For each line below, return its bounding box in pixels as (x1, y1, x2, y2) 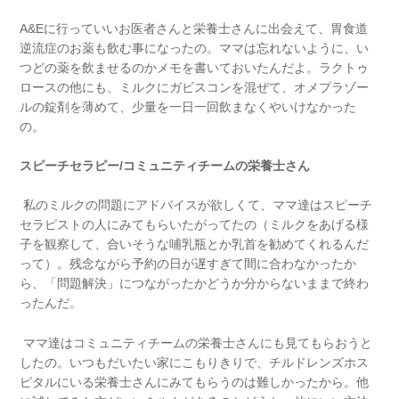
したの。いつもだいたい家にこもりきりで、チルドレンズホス (20, 354, 370, 370)
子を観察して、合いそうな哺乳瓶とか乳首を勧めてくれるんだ (20, 237, 370, 252)
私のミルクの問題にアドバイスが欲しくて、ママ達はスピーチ (20, 198, 373, 213)
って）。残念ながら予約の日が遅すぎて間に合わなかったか (20, 256, 357, 272)
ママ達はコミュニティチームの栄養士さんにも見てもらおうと (20, 335, 373, 350)
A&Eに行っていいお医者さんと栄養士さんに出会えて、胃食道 (20, 20, 369, 36)
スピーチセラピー (20, 159, 120, 174)
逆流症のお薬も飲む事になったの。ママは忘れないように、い (20, 40, 370, 55)
